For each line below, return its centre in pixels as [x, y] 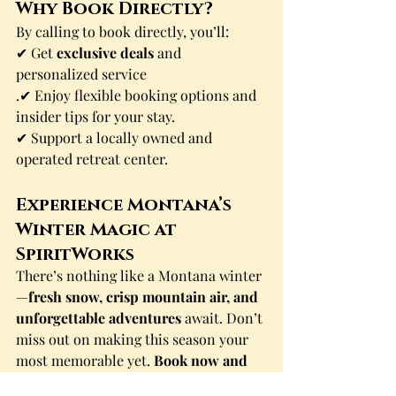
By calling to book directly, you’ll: [122, 31]
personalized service [81, 74]
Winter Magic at [99, 228]
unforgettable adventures [99, 318]
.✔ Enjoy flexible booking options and [138, 95]
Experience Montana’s [126, 203]
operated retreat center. [92, 159]
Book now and [202, 360]
